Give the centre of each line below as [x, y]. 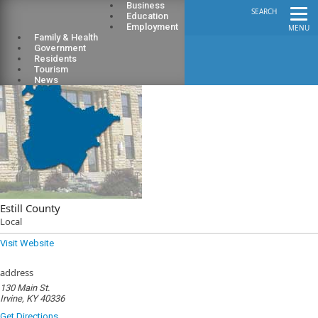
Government [60, 48]
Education [147, 16]
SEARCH [264, 11]
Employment [152, 27]
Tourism [51, 69]
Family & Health [66, 37]
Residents [55, 59]
